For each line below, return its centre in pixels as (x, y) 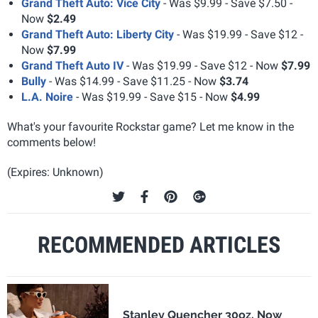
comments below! (51, 142)
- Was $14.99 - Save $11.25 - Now (133, 81)
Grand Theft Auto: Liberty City (98, 34)
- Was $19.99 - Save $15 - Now (152, 97)
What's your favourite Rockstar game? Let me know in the (150, 127)
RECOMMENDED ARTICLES (159, 245)
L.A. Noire (47, 97)
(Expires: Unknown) (55, 172)
